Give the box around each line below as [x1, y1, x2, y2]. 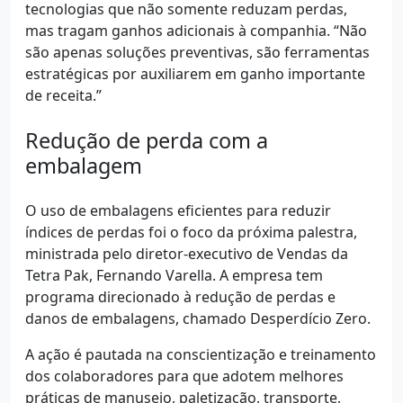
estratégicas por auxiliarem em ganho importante [25, 64, 365, 85]
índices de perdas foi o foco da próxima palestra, [25, 222, 357, 243]
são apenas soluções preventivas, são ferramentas [25, 42, 370, 63]
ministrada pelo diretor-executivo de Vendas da [25, 244, 348, 264]
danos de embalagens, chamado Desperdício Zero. [25, 309, 374, 329]
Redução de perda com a [25, 126, 268, 156]
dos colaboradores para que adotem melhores [25, 366, 344, 387]
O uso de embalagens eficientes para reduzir [25, 201, 331, 221]
